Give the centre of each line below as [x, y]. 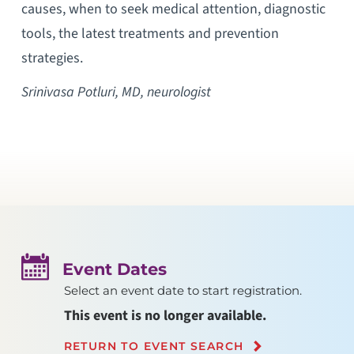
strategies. [52, 58]
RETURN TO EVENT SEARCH [154, 346]
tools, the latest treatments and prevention [150, 33]
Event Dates [115, 269]
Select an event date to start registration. [183, 290]
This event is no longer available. [165, 316]
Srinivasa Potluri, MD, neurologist [116, 92]
